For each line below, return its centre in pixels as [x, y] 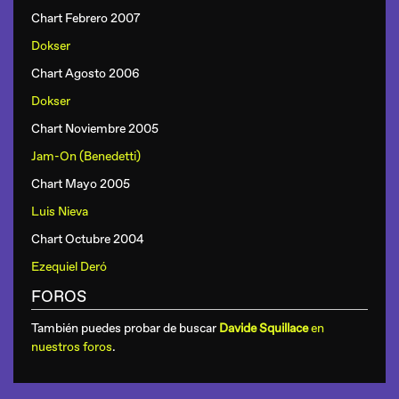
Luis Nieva [60, 212]
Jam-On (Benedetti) [86, 156]
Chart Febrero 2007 [86, 18]
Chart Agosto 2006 [85, 73]
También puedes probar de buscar [125, 328]
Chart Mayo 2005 [81, 184]
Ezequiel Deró [69, 267]
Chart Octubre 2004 [88, 239]
